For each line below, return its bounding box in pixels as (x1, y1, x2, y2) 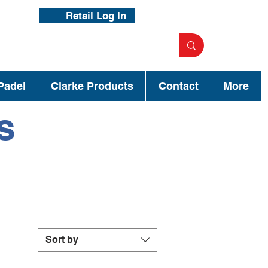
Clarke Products (50, 80, 133, 93)
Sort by (45, 234, 78, 246)
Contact (158, 80, 199, 93)
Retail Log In (66, 9, 126, 22)
